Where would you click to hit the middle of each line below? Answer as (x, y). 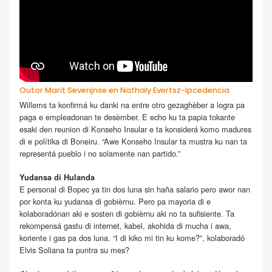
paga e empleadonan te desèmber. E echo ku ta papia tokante (127, 117)
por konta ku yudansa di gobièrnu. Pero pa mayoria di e (115, 202)
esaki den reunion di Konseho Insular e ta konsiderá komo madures (135, 129)
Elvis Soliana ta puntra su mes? (74, 250)
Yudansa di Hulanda (57, 178)
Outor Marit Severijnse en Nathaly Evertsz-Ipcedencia (124, 90)
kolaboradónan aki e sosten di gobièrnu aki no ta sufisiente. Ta (127, 214)
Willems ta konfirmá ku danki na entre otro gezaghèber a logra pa (132, 104)
